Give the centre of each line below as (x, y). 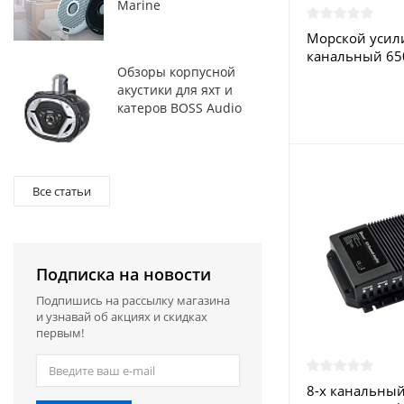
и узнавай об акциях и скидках (122, 317)
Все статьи (62, 191)
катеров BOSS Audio (179, 108)
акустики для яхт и (175, 90)
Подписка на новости (124, 274)
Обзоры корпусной (176, 72)
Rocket (327, 74)
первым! (60, 333)
